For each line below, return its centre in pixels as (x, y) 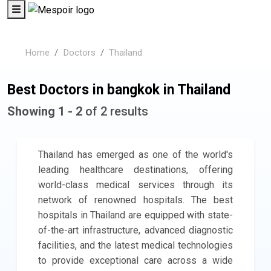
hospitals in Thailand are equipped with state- (135, 215)
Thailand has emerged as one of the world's (135, 155)
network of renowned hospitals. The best (135, 200)
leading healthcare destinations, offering (135, 170)
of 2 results (117, 112)
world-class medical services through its (135, 185)
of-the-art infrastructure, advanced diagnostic (135, 230)
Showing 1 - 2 (46, 112)
